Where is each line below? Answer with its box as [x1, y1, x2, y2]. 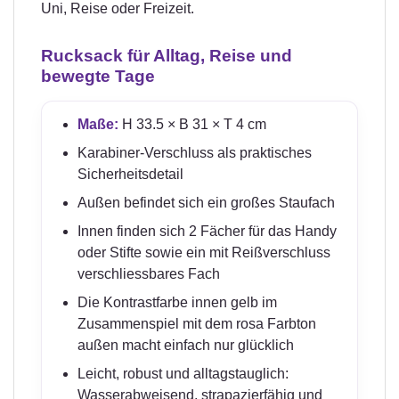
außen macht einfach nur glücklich [77, 337, 295, 353]
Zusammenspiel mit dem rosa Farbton [77, 315, 317, 331]
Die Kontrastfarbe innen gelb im [77, 294, 278, 310]
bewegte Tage [41, 66, 155, 85]
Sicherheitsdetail [77, 166, 184, 182]
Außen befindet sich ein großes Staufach [77, 194, 336, 210]
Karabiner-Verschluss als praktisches [77, 144, 313, 160]
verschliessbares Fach [77, 265, 221, 281]
